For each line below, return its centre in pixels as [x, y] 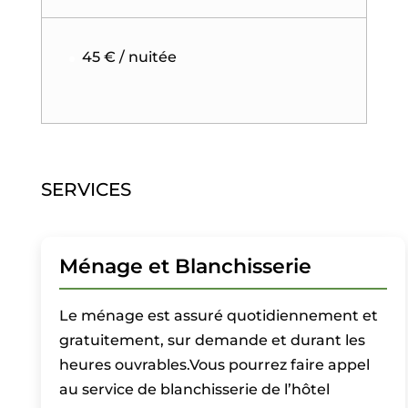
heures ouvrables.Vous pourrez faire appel [214, 365]
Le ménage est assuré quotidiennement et [218, 316]
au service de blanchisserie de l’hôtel [194, 389]
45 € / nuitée [129, 57]
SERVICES [86, 189]
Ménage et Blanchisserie [185, 266]
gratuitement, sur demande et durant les [212, 340]
